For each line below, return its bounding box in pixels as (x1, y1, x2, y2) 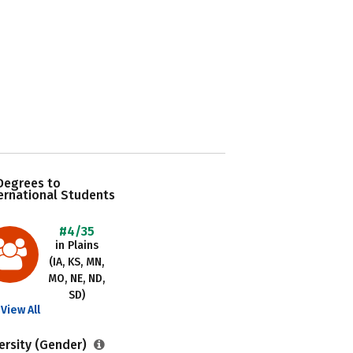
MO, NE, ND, (48, 272, 106, 285)
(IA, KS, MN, (49, 255, 105, 269)
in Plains (54, 239, 98, 252)
